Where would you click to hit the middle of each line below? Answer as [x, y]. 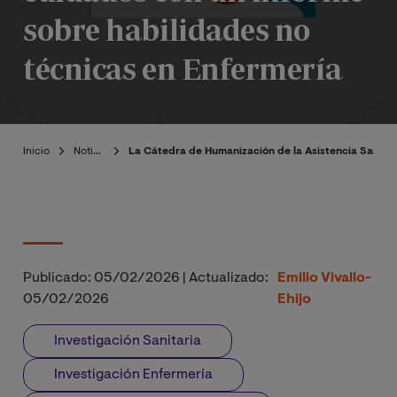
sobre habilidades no [167, 29]
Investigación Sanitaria [128, 341]
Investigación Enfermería [134, 374]
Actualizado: [229, 278]
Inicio [36, 151]
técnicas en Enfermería [183, 68]
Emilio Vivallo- [324, 278]
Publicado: [57, 278]
